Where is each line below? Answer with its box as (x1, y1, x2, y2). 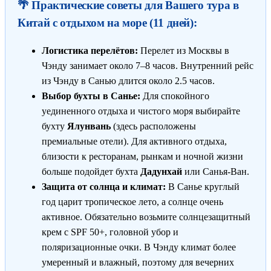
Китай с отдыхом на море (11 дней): (18, 16, 197, 30)
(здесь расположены (111, 120, 196, 131)
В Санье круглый (166, 181, 240, 192)
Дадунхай (140, 166, 182, 177)
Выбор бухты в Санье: (42, 90, 140, 101)
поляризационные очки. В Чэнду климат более (42, 241, 236, 252)
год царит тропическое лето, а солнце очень (42, 196, 223, 207)
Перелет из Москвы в (138, 45, 229, 56)
